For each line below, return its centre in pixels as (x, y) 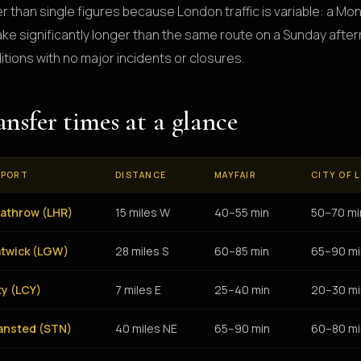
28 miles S (142, 251)
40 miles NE (146, 328)
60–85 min (242, 251)
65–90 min (242, 328)
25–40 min (242, 289)
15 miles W (143, 212)
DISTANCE (141, 174)
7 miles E (138, 289)
